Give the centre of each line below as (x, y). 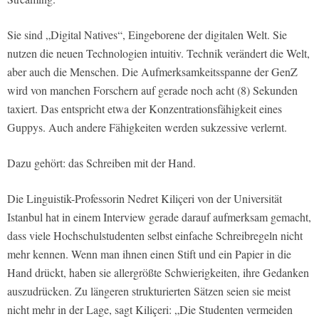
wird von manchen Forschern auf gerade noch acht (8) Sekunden (152, 90)
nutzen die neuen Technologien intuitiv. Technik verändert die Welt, (158, 53)
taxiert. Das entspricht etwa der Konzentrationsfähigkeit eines (145, 109)
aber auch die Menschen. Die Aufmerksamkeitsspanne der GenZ (152, 72)
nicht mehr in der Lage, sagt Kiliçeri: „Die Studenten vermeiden (150, 310)
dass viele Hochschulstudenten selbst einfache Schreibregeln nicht (155, 236)
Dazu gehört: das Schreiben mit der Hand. (101, 163)
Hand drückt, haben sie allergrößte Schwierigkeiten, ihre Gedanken (158, 273)
